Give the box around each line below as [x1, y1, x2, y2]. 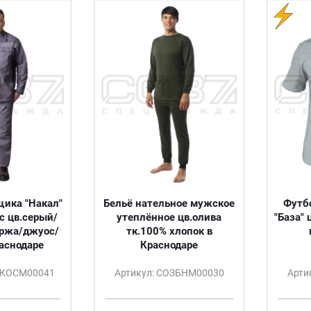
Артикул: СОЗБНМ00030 [114, 267, 224, 278]
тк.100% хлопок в [126, 225, 212, 237]
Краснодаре [140, 239, 198, 251]
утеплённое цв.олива [117, 211, 221, 224]
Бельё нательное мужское [103, 197, 235, 210]
